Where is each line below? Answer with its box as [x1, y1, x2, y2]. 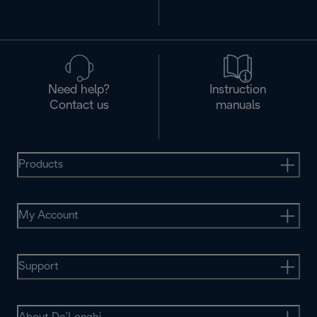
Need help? [48, 84, 110, 97]
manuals [215, 100, 260, 113]
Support [18, 261, 59, 272]
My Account [18, 210, 79, 221]
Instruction [209, 84, 267, 97]
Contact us [49, 100, 109, 113]
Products [18, 159, 63, 171]
